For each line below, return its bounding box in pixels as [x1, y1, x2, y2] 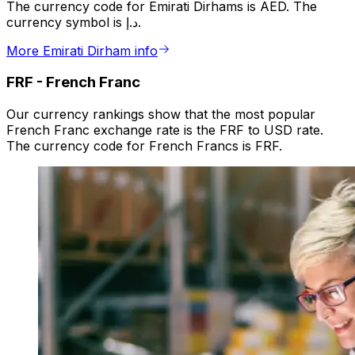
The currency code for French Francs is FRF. [6, 138, 282, 155]
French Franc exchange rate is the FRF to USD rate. [6, 122, 323, 139]
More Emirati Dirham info [6, 42, 158, 59]
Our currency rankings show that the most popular [6, 106, 315, 123]
